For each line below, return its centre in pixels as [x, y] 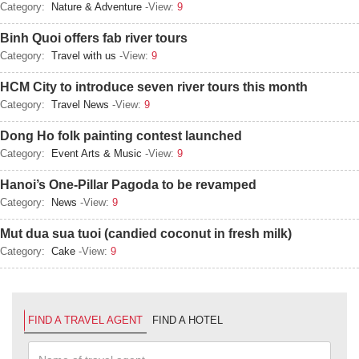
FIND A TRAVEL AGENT [85, 320]
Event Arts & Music [97, 153]
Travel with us [84, 56]
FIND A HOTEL [188, 320]
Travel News [80, 105]
